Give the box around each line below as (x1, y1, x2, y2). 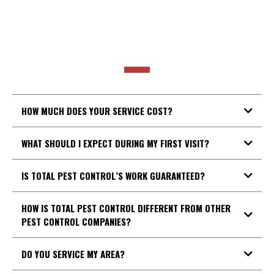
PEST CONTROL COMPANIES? (21, 215, 131, 228)
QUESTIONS (92, 31, 182, 59)
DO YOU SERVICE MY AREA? (21, 247, 125, 261)
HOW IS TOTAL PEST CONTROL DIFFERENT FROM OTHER (21, 201, 231, 215)
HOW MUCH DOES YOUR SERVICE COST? (21, 104, 172, 117)
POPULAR (98, 6, 176, 34)
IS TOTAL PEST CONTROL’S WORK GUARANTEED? (21, 169, 205, 182)
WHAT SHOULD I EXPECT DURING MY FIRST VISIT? (21, 136, 209, 150)
